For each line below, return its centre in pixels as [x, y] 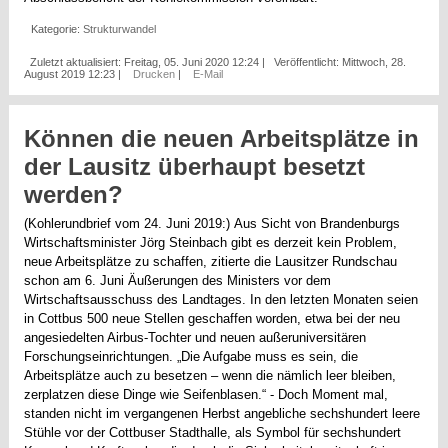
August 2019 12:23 [70, 73]
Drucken [156, 73]
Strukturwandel [120, 28]
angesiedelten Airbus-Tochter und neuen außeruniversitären [195, 337]
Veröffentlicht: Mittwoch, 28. [340, 61]
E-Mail [208, 73]
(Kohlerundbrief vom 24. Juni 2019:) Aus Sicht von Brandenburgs [212, 223]
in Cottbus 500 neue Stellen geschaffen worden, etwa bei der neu [212, 318]
